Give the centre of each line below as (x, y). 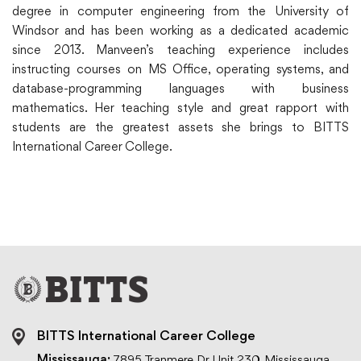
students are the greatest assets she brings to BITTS (180, 129)
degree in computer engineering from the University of (180, 12)
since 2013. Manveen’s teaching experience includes (180, 51)
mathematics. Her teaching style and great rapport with (180, 109)
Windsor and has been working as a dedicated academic (180, 32)
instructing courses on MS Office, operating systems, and (180, 71)
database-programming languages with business (180, 90)
